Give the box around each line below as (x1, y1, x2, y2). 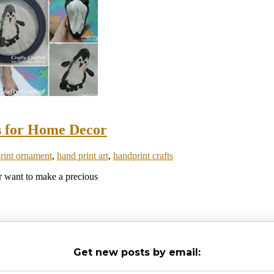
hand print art (57, 150, 108, 161)
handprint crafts (113, 150, 173, 161)
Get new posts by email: (73, 246, 201, 258)
